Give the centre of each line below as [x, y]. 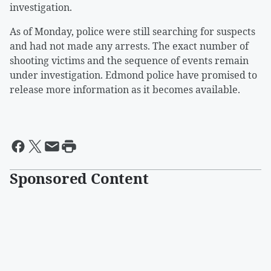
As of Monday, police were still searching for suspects [132, 32]
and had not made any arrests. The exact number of [129, 46]
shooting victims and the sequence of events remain [129, 61]
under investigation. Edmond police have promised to [133, 75]
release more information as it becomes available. [125, 90]
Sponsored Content [79, 178]
